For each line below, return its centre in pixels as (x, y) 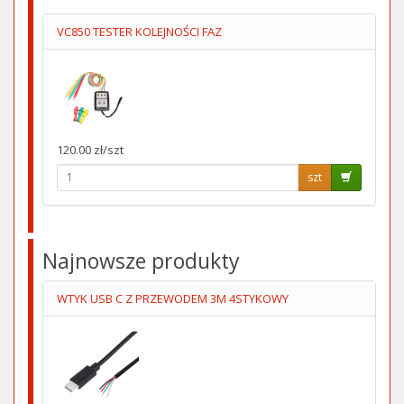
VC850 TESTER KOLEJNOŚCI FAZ (139, 31)
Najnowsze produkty (141, 260)
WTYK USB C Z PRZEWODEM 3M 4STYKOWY (173, 298)
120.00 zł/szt (90, 149)
